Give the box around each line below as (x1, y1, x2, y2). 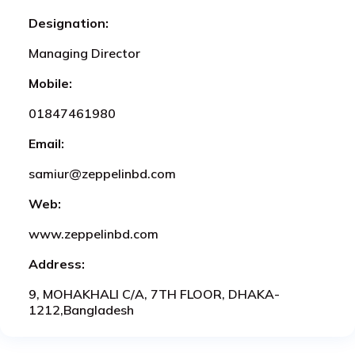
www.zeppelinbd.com (29, 225, 158, 242)
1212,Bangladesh (29, 301, 134, 318)
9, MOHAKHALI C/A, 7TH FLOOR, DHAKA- (29, 285, 280, 302)
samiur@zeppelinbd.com (29, 165, 176, 181)
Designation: (29, 14, 109, 31)
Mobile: (29, 74, 72, 91)
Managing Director (29, 44, 140, 61)
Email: (29, 135, 64, 151)
